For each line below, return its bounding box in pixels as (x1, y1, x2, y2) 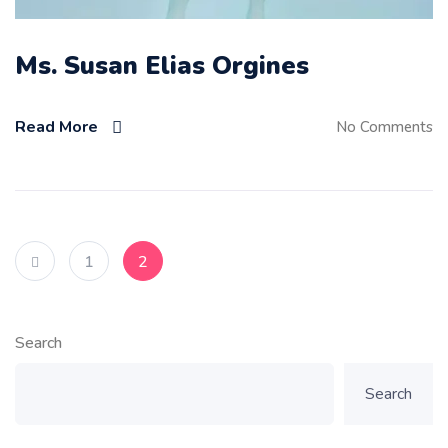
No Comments (336, 116, 433, 137)
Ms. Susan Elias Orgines (15, 49, 309, 83)
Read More (15, 115, 98, 138)
